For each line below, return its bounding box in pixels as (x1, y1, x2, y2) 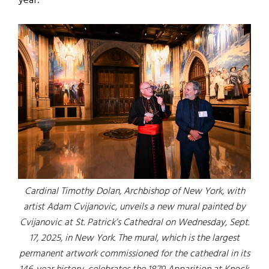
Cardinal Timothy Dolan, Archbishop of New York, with (24, 184, 245, 200)
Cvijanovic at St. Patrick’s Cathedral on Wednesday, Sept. (20, 215, 249, 231)
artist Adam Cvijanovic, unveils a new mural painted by (23, 199, 246, 216)
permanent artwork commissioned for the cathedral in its (19, 246, 250, 262)
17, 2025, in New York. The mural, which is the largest (29, 231, 240, 247)
